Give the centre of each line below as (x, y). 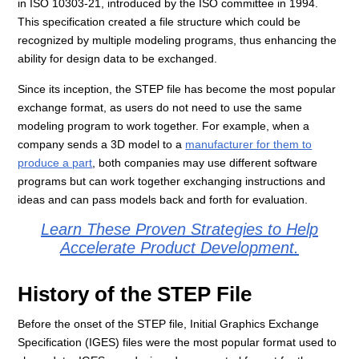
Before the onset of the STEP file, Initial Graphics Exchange (169, 324)
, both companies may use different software (205, 163)
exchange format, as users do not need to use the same (160, 108)
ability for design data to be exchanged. (118, 59)
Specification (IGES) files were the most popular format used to (177, 343)
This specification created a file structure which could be (159, 22)
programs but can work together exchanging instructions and (172, 182)
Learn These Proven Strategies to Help (179, 230)
